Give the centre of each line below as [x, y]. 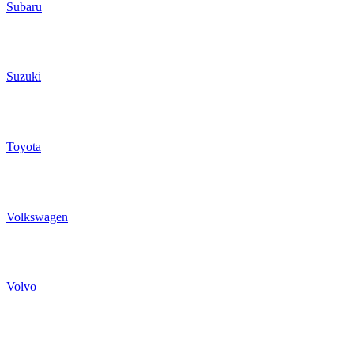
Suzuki [24, 77]
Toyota [24, 147]
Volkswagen [37, 217]
